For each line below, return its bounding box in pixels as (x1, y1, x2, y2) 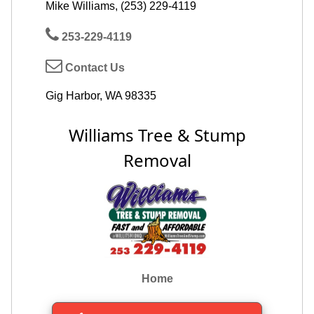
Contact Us (62, 61, 125, 74)
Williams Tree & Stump (68, 123, 246, 146)
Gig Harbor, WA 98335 (46, 89, 156, 102)
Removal (123, 148, 191, 172)
